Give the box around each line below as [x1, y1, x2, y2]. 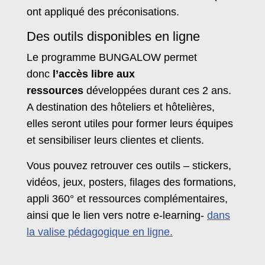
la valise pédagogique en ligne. [27, 225, 173, 238]
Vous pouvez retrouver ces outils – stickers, [27, 159, 231, 172]
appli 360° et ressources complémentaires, [27, 192, 228, 205]
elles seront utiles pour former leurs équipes [27, 117, 233, 130]
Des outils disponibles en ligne [27, 28, 200, 44]
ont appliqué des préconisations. [27, 5, 179, 18]
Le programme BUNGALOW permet [27, 51, 197, 63]
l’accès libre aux [53, 67, 135, 80]
